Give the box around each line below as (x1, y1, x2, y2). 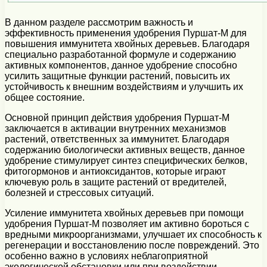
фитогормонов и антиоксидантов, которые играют (5, 166, 226, 176)
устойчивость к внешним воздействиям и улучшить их (5, 81, 243, 92)
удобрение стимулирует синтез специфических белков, (5, 155, 247, 166)
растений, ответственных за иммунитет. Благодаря (5, 133, 229, 144)
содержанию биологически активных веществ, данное (5, 144, 245, 155)
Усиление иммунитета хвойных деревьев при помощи (5, 207, 244, 218)
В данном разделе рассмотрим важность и (5, 17, 193, 27)
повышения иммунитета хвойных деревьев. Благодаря (5, 38, 250, 49)
